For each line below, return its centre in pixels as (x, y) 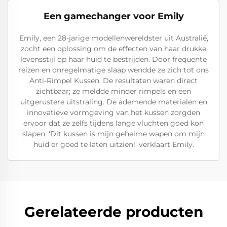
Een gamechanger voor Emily (113, 16)
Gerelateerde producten (113, 212)
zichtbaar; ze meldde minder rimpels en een (113, 91)
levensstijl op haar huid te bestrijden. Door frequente (113, 59)
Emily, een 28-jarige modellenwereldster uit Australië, (113, 38)
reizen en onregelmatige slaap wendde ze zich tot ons (113, 70)
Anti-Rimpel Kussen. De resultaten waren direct (113, 81)
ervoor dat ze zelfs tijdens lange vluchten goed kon (113, 123)
